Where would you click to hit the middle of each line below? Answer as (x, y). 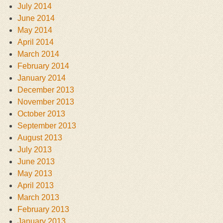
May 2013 (35, 174)
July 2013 (35, 150)
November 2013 (46, 102)
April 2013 (36, 186)
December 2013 (46, 90)
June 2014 (36, 18)
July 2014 (35, 6)
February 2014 (43, 66)
